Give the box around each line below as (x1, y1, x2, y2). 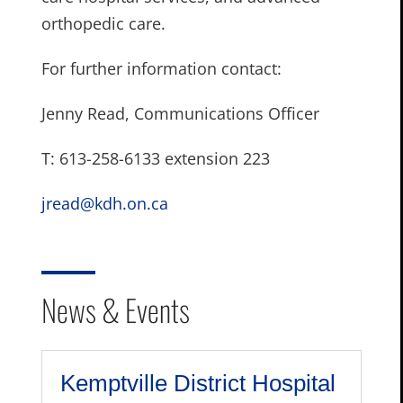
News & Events (40, 287, 190, 333)
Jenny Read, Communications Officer (40, 103, 319, 125)
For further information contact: (40, 58, 282, 80)
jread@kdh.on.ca (40, 193, 168, 215)
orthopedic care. (40, 13, 166, 35)
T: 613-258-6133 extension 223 (40, 148, 270, 170)
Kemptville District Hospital (59, 370, 336, 398)
